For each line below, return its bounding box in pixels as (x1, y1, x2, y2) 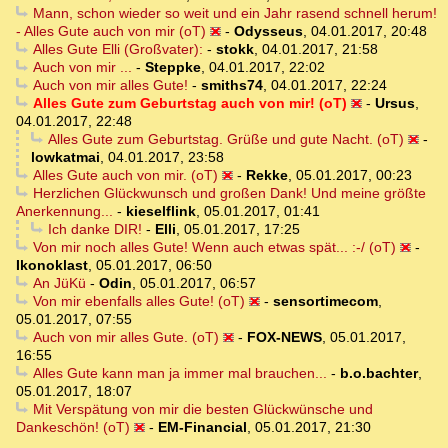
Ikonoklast (16, 257, 88, 274)
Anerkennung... (16, 203, 113, 220)
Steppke (144, 59, 201, 76)
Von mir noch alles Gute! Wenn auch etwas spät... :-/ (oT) (32, 239, 396, 256)
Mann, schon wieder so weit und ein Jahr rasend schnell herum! (32, 5, 437, 22)
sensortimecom (272, 293, 378, 310)
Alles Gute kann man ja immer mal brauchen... (32, 365, 327, 382)
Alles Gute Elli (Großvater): (32, 41, 203, 58)
